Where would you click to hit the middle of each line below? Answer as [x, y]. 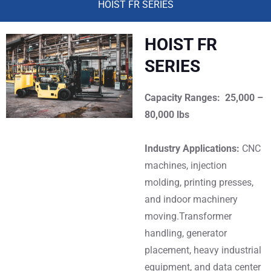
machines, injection [186, 165]
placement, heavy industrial [203, 250]
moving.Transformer [188, 216]
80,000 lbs [167, 115]
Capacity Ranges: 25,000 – [204, 98]
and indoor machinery [191, 199]
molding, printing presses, [199, 182]
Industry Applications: [194, 149]
